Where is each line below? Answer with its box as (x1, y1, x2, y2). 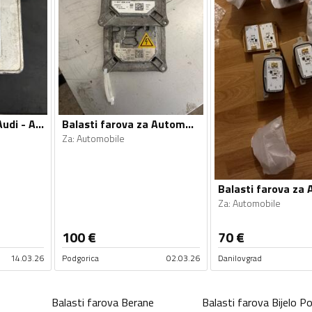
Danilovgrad (217, 251, 262, 265)
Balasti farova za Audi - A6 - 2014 (35, 116, 44, 133)
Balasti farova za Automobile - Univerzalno (185, 116, 194, 133)
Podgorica (62, 251, 99, 265)
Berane (121, 293, 154, 311)
